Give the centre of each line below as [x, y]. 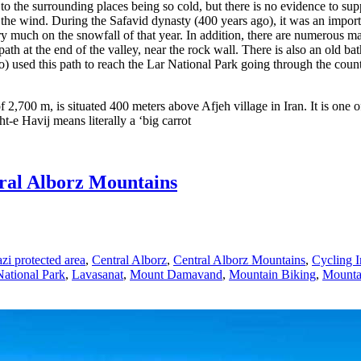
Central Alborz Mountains [239, 260]
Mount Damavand [176, 275]
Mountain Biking [272, 275]
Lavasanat [98, 275]
